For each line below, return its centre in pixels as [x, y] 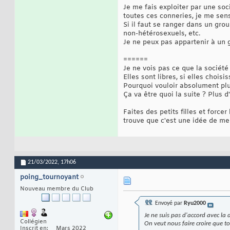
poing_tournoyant [49, 178]
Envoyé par [169, 204]
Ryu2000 [195, 204]
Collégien [33, 222]
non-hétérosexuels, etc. [162, 34]
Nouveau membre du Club [57, 189]
